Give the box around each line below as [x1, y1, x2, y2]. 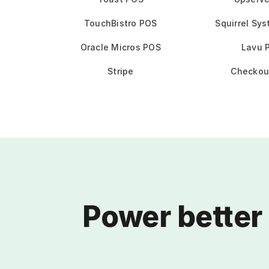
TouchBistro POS [83, 18, 157, 28]
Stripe [107, 66, 134, 76]
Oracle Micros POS [80, 42, 161, 52]
